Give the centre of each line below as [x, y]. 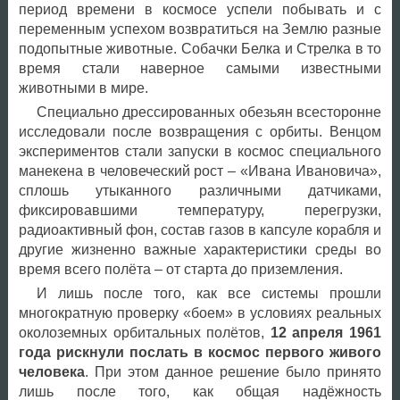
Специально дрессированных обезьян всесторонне [208, 112]
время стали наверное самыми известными [200, 69]
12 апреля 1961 [325, 333]
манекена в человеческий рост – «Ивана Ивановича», [200, 171]
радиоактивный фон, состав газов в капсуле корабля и [200, 230]
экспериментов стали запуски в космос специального [200, 152]
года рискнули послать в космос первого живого [200, 353]
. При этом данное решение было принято [233, 372]
